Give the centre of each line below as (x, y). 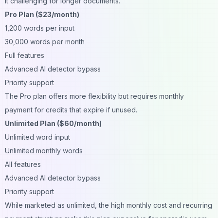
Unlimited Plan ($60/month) (53, 123)
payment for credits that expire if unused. (71, 109)
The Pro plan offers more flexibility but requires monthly (94, 96)
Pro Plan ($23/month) (42, 14)
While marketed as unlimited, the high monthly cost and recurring (109, 205)
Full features (25, 55)
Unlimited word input (37, 137)
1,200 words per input (40, 28)
